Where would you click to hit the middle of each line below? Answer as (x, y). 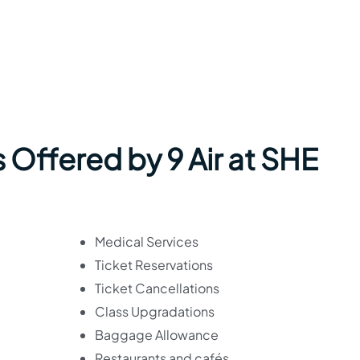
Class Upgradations (154, 311)
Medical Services (146, 241)
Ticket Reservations (153, 265)
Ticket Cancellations (157, 288)
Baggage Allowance (156, 335)
